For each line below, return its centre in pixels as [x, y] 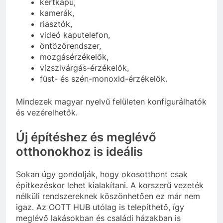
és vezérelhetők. [47, 113]
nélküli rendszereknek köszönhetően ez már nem [108, 196]
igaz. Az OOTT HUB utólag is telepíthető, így [100, 207]
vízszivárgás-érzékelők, [84, 68]
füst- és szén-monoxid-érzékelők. [104, 79]
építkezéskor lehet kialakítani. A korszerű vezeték [110, 185]
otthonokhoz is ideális [79, 152]
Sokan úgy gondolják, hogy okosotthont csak [102, 174]
